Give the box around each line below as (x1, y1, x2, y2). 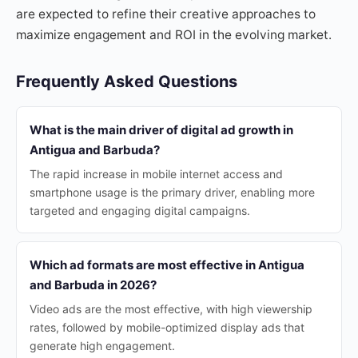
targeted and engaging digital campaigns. (30, 204, 250, 217)
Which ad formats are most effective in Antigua (30, 257, 304, 272)
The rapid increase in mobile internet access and (30, 167, 283, 181)
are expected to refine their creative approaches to (16, 6, 316, 22)
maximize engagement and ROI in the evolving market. (16, 27, 332, 42)
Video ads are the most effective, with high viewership (30, 302, 312, 316)
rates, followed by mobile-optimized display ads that (30, 320, 304, 334)
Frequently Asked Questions (16, 72, 237, 91)
